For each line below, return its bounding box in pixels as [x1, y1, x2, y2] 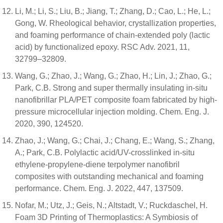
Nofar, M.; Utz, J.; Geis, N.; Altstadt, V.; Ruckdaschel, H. [15, 201, 208, 210]
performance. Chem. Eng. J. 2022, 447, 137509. [15, 184, 183, 193]
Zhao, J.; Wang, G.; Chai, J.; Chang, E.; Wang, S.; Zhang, [15, 136, 215, 145]
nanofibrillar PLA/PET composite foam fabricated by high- [15, 96, 217, 104]
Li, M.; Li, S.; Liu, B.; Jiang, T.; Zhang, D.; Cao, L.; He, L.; [15, 7, 211, 15]
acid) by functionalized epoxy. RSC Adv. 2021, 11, [15, 43, 190, 51]
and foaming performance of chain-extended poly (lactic [15, 31, 210, 39]
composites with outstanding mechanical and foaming [15, 172, 204, 181]
